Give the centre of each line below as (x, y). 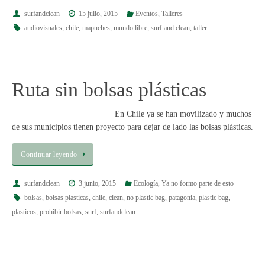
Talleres (172, 14)
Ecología (146, 184)
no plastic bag (146, 198)
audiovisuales (43, 28)
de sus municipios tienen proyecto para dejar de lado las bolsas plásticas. (132, 127)
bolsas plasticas (67, 198)
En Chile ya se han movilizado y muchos (183, 114)
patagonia (182, 198)
